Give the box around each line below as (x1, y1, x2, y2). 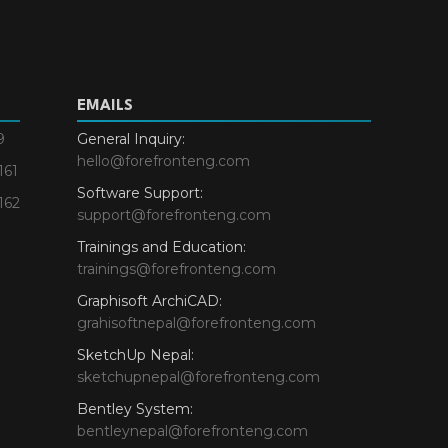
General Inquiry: (77, 130, 185, 149)
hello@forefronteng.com (77, 152, 250, 171)
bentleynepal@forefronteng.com (77, 422, 308, 441)
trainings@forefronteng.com (77, 260, 276, 279)
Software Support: (77, 184, 203, 203)
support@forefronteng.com (77, 206, 271, 225)
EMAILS (77, 98, 133, 114)
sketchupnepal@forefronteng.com (77, 368, 320, 387)
